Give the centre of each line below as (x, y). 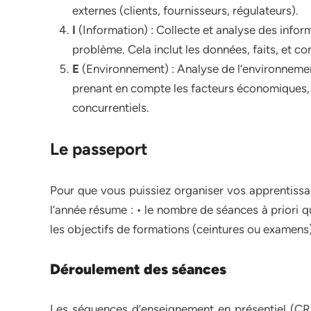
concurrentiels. (111, 108)
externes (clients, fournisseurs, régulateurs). (185, 10)
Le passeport (99, 149)
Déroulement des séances (138, 269)
